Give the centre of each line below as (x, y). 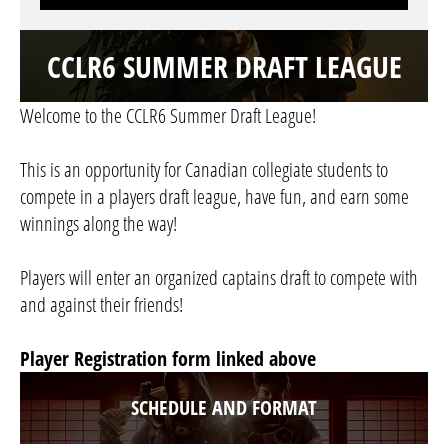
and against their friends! (101, 305)
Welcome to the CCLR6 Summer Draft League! (168, 116)
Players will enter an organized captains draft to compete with (219, 278)
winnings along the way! (98, 224)
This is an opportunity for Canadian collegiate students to (204, 170)
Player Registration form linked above (168, 359)
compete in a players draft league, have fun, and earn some (214, 197)
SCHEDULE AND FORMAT (224, 408)
